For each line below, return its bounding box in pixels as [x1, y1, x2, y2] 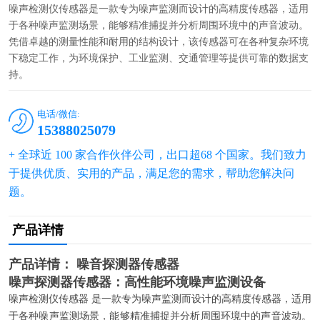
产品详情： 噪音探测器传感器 [9, 256, 179, 271]
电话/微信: [37, 108, 80, 119]
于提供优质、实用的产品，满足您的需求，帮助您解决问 [9, 166, 294, 179]
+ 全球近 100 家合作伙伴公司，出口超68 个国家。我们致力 [9, 148, 306, 161]
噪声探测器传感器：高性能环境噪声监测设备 [9, 274, 266, 289]
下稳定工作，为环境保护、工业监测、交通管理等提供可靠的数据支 [9, 52, 309, 64]
